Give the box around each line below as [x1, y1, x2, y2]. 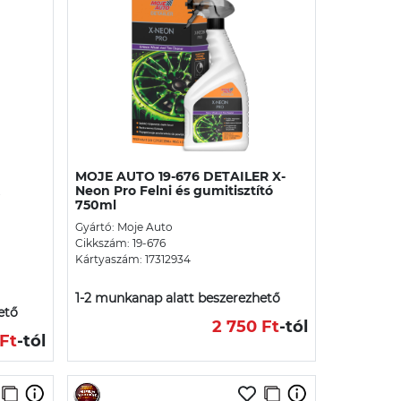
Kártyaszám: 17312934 [75, 252, 191, 266]
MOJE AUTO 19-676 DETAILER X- [75, 167, 286, 184]
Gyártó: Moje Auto [75, 219, 173, 234]
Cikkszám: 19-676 [75, 235, 166, 250]
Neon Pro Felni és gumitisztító [75, 182, 273, 199]
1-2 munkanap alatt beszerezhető [75, 289, 280, 306]
